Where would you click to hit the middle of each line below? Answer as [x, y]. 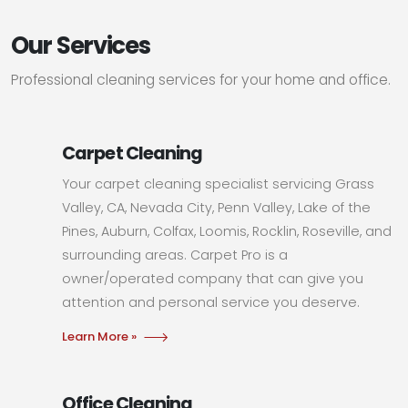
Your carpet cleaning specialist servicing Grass [219, 184]
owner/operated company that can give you [213, 278]
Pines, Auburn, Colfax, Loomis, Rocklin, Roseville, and [227, 231]
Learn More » [100, 336]
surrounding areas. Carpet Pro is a [175, 255]
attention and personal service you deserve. [211, 302]
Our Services [81, 45]
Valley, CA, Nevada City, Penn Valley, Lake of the [217, 207]
